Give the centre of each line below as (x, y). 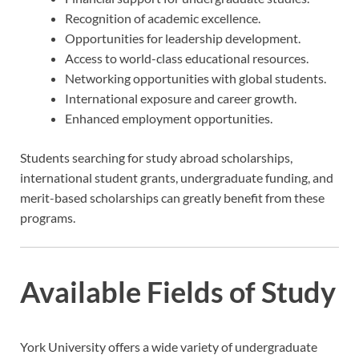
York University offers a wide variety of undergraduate (169, 346)
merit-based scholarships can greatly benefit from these (172, 197)
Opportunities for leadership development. (183, 38)
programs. (48, 217)
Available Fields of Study (178, 292)
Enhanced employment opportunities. (169, 118)
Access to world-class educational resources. (187, 58)
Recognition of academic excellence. (163, 18)
